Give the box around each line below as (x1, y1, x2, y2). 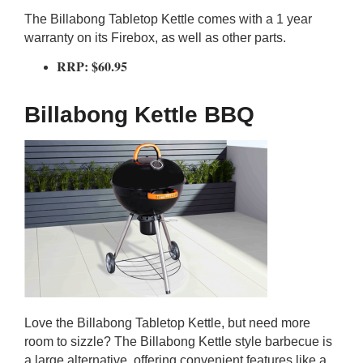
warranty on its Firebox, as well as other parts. (24, 31, 286, 45)
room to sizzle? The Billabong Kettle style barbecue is (24, 335, 332, 348)
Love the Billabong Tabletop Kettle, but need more (24, 316, 310, 330)
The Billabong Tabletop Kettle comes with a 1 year (24, 12, 312, 26)
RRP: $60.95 (57, 57, 127, 75)
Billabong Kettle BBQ (24, 102, 254, 127)
